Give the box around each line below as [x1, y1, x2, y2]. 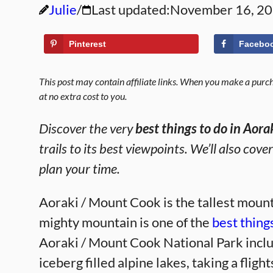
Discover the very [39, 120, 135, 136]
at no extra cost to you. [39, 90, 127, 102]
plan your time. [39, 160, 120, 177]
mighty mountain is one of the [39, 214, 212, 230]
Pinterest [69, 39, 106, 49]
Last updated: [91, 1, 170, 18]
